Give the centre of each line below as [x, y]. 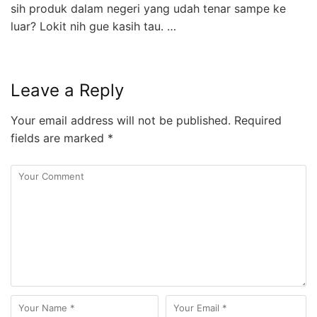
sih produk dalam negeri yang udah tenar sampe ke [148, 9]
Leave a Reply [67, 91]
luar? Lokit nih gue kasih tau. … [93, 27]
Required [256, 121]
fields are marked [59, 138]
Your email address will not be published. [121, 121]
